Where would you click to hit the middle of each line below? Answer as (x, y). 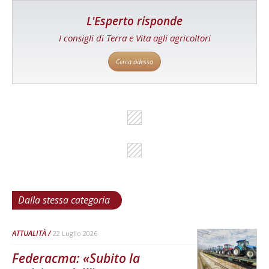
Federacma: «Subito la (76, 258)
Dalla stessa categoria (64, 200)
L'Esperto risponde (134, 21)
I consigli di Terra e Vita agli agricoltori (134, 38)
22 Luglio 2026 (75, 233)
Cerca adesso (134, 61)
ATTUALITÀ (29, 233)
